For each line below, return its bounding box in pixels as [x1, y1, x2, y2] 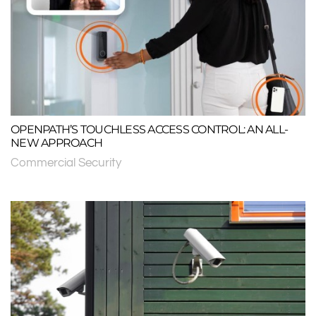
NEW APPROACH [11, 136, 102, 150]
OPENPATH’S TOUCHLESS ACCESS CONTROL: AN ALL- [11, 123, 288, 137]
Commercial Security [11, 157, 121, 169]
